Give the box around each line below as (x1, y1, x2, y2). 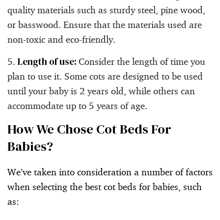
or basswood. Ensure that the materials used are (7, 18, 202, 30)
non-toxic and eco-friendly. (7, 33, 115, 45)
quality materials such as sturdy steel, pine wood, (7, 3, 205, 16)
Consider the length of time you (79, 55, 205, 67)
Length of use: (18, 55, 79, 68)
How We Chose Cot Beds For (7, 119, 171, 138)
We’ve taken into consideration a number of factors (7, 165, 213, 178)
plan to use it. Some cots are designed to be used (7, 70, 203, 82)
